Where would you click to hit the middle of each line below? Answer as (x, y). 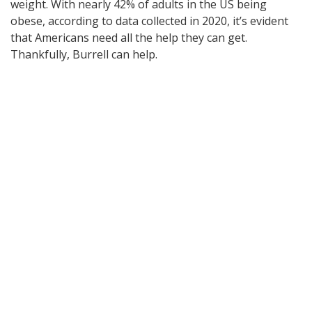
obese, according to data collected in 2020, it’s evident (149, 21)
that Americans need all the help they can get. (129, 37)
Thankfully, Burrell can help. (84, 54)
